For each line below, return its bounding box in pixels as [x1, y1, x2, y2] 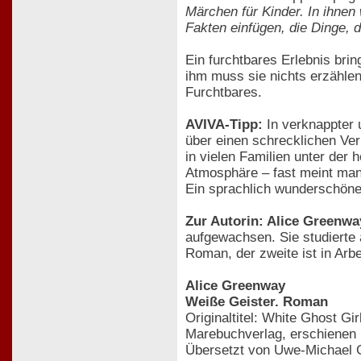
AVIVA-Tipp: [185, 116, 263, 132]
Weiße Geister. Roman [185, 293, 328, 309]
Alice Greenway [185, 277, 285, 293]
